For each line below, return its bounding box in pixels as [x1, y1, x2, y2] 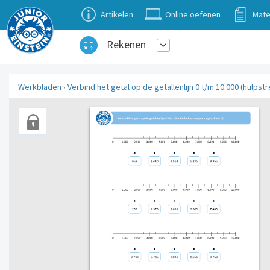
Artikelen [101, 9, 133, 20]
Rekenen [107, 37, 146, 51]
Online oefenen [165, 9, 221, 20]
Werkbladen [18, 81, 61, 93]
